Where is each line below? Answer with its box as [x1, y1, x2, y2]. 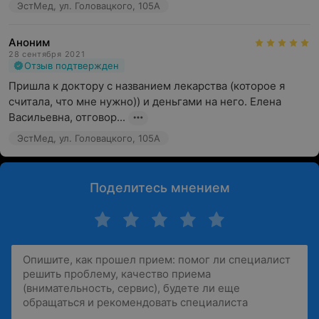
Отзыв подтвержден [24, 60, 119, 71]
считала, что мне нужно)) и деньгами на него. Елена [9, 95, 281, 108]
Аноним [9, 36, 50, 49]
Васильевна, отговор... [9, 110, 125, 124]
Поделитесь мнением [89, 180, 230, 195]
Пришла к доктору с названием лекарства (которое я [9, 79, 285, 93]
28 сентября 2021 [9, 49, 85, 59]
